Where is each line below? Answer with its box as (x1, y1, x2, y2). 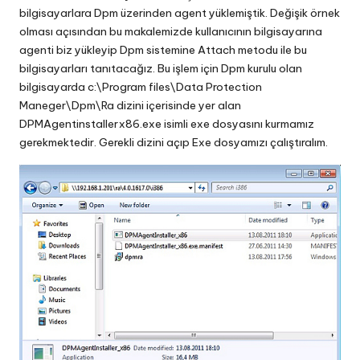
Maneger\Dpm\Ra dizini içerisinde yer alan (19, 98, 241, 113)
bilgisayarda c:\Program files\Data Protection (19, 80, 262, 95)
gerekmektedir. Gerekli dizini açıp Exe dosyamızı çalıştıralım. (19, 135, 328, 150)
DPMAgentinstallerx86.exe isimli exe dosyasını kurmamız (19, 117, 314, 132)
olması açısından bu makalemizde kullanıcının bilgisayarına (19, 24, 322, 39)
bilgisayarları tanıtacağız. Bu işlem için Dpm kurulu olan (19, 61, 302, 76)
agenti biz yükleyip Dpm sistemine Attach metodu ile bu (19, 43, 307, 58)
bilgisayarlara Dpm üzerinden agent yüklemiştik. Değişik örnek (19, 6, 340, 21)
